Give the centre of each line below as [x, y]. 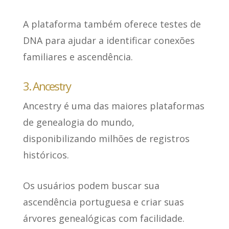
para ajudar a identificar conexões [118, 41]
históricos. [46, 155]
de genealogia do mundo [77, 122]
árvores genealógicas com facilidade [102, 219]
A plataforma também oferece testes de [112, 24]
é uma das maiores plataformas [133, 106]
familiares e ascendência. [78, 57]
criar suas [162, 202]
